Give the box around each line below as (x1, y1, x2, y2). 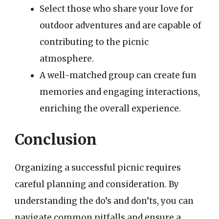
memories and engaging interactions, (40, 86, 200, 97)
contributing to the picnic (40, 36, 149, 47)
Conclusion (15, 130, 97, 149)
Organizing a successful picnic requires (15, 162, 181, 173)
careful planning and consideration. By (15, 179, 179, 190)
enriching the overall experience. (40, 103, 181, 114)
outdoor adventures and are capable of (40, 20, 201, 31)
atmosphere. (40, 53, 94, 64)
